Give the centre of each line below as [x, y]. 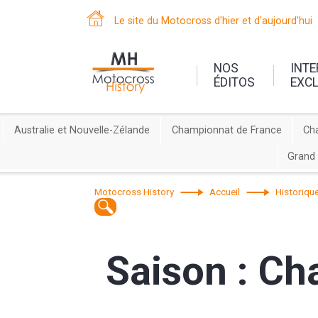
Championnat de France [226, 131]
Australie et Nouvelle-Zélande [82, 131]
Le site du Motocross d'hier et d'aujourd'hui [213, 21]
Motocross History [135, 191]
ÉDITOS [235, 82]
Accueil [225, 191]
